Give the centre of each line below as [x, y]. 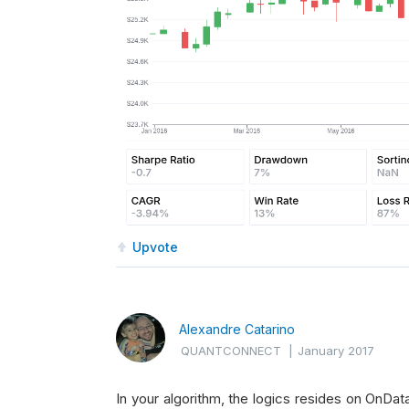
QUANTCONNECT [231, 351]
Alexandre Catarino [237, 330]
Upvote [155, 246]
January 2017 [336, 351]
